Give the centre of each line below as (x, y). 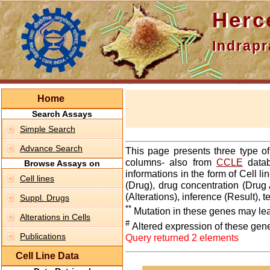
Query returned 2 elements (182, 237)
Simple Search (48, 129)
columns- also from (171, 163)
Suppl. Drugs (45, 198)
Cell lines (37, 178)
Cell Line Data (41, 256)
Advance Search (51, 148)
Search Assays (62, 114)
